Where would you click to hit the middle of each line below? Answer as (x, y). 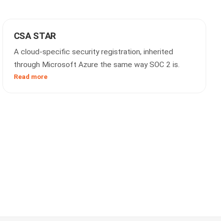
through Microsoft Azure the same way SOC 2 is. (96, 65)
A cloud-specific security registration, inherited (93, 52)
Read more (30, 76)
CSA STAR (35, 36)
